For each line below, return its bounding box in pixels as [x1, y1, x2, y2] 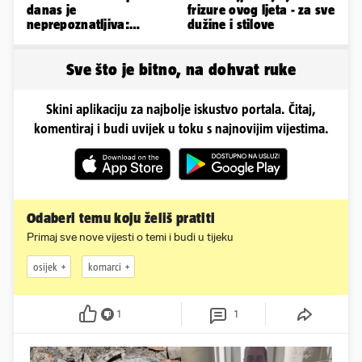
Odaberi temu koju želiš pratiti [27, 210, 216, 227]
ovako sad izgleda [27, 46, 133, 61]
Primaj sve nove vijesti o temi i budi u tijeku [27, 230, 234, 245]
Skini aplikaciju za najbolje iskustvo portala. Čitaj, [46, 102, 316, 117]
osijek [33, 260, 57, 273]
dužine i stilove [187, 17, 275, 32]
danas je [27, 2, 77, 18]
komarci [88, 260, 121, 273]
